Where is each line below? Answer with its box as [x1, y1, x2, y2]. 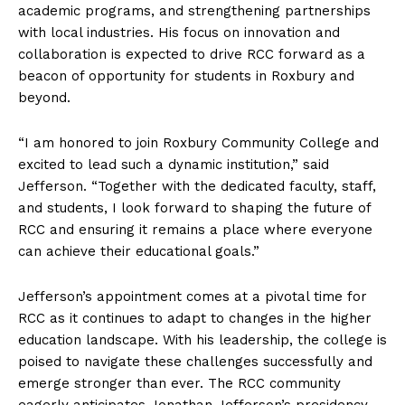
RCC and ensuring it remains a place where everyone [18, 221, 372, 238]
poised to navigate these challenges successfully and [18, 353, 372, 370]
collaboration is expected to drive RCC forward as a [18, 45, 365, 62]
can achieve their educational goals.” [18, 242, 259, 259]
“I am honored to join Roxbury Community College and [18, 134, 379, 151]
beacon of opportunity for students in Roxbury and [18, 67, 354, 84]
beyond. [18, 89, 71, 106]
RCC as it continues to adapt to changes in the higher [18, 309, 372, 326]
